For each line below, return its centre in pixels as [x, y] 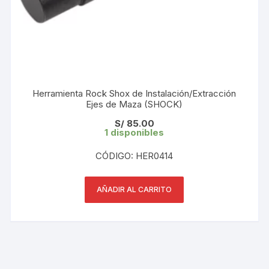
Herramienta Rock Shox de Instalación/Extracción [134, 93]
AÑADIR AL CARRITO [134, 189]
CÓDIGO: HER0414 [134, 156]
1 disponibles [134, 132]
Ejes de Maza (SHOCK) [134, 104]
